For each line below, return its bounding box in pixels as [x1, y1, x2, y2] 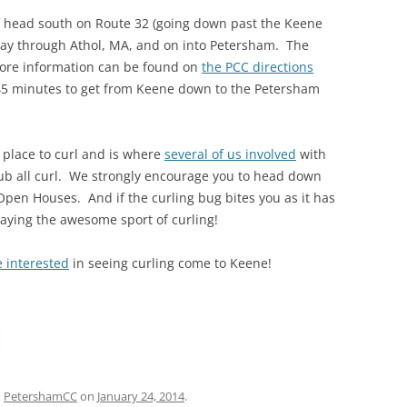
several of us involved [164, 145, 296, 163]
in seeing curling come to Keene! [69, 254, 272, 272]
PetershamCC [4, 388, 77, 404]
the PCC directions [202, 58, 313, 75]
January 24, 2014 [97, 388, 184, 404]
